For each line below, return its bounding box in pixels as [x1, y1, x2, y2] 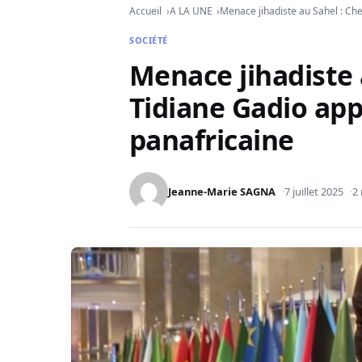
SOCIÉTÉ [129, 34, 168, 47]
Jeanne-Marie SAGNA [168, 184, 276, 200]
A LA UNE [169, 3, 213, 18]
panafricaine [129, 121, 294, 159]
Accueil [129, 3, 162, 18]
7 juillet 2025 [284, 184, 343, 200]
